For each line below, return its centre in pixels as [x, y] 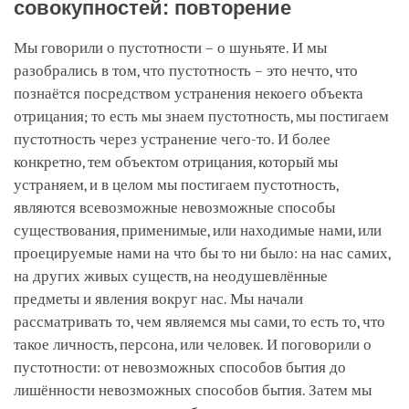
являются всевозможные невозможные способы [174, 207]
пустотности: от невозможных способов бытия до [180, 367]
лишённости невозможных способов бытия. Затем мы [193, 390]
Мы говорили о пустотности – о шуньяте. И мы [170, 47]
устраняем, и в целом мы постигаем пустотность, [176, 184]
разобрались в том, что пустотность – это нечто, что [186, 70]
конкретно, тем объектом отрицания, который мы [176, 162]
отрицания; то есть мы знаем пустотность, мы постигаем [201, 116]
